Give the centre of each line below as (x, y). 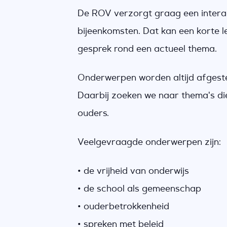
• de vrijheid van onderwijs (133, 171)
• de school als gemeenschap (139, 189)
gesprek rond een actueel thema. (147, 49)
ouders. (93, 113)
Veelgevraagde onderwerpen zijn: (149, 142)
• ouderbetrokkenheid (123, 206)
